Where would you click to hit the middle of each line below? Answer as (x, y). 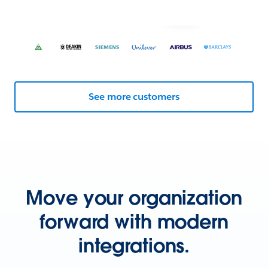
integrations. (134, 245)
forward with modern (134, 221)
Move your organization (134, 197)
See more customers (134, 97)
